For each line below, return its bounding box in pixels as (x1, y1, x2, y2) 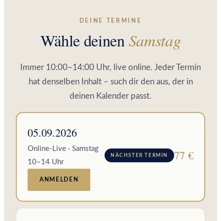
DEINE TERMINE (79, 17, 142, 24)
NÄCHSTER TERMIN (110, 152, 168, 158)
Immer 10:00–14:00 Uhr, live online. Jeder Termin (20, 63, 201, 72)
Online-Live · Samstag (28, 145, 99, 152)
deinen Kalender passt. (70, 91, 151, 100)
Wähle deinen (40, 29, 129, 51)
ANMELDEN (39, 176, 79, 183)
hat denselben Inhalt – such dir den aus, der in (28, 77, 193, 86)
